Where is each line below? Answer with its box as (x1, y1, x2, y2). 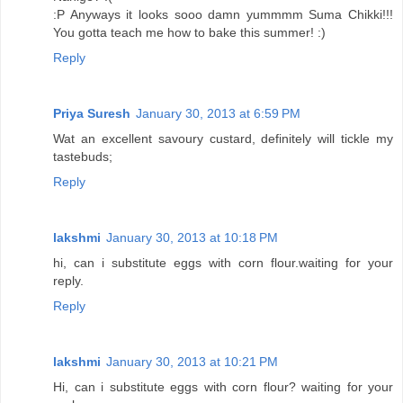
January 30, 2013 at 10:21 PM (106, 354, 278, 370)
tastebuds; (53, 149, 112, 165)
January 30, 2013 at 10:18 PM (106, 230, 278, 246)
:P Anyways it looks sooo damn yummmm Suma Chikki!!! (53, 7, 393, 22)
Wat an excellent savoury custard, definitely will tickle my (53, 131, 393, 147)
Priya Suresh (53, 106, 130, 121)
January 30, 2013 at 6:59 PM (136, 106, 300, 121)
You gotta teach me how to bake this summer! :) (53, 25, 326, 40)
